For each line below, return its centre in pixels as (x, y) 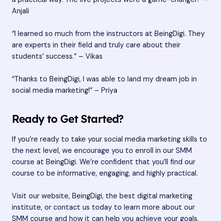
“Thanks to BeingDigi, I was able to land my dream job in (104, 79)
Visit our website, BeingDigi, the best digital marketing (102, 196)
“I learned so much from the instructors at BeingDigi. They (108, 34)
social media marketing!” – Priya (65, 91)
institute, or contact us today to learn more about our (103, 208)
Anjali (20, 11)
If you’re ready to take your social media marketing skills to (110, 139)
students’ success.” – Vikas (57, 56)
